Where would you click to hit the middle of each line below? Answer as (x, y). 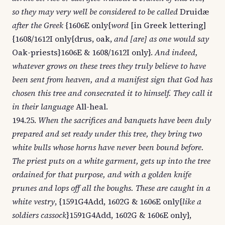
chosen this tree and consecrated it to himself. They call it (112, 93)
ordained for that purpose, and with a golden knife (102, 174)
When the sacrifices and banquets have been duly (125, 120)
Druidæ (193, 12)
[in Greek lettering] (167, 25)
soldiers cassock (39, 215)
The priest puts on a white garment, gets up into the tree (111, 161)
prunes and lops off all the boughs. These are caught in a (111, 188)
